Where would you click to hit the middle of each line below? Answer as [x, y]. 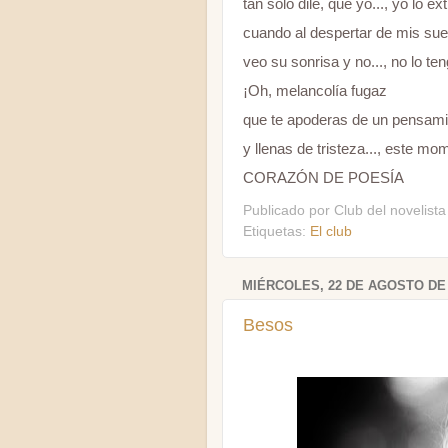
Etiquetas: [276, 231]
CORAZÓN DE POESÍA [323, 178]
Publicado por [288, 210]
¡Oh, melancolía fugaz [315, 91]
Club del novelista [390, 210]
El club [331, 231]
